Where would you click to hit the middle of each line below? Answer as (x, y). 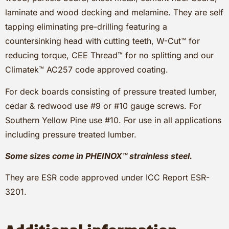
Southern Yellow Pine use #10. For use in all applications (113, 120)
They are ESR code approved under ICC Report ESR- (107, 178)
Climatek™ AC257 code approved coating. (87, 70)
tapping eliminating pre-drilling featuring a (86, 27)
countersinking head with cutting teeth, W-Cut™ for (102, 41)
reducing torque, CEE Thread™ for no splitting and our (109, 55)
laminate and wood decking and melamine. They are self (114, 13)
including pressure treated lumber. (71, 134)
